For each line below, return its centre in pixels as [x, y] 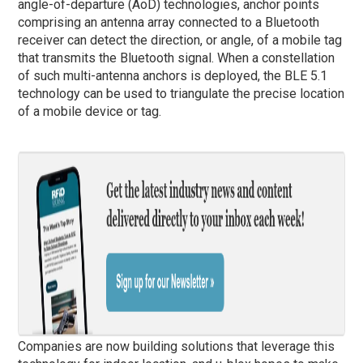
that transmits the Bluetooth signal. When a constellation [177, 58]
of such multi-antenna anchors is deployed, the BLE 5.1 [173, 75]
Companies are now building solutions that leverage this [177, 346]
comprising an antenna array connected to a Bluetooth [169, 22]
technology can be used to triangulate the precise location [181, 93]
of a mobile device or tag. [90, 111]
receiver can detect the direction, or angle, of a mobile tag [180, 40]
